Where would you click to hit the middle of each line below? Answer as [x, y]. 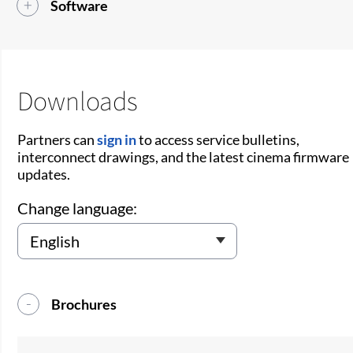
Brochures [84, 305]
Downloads [78, 101]
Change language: [78, 208]
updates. [44, 175]
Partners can [58, 140]
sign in [117, 140]
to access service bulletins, [218, 140]
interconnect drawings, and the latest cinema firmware [184, 157]
